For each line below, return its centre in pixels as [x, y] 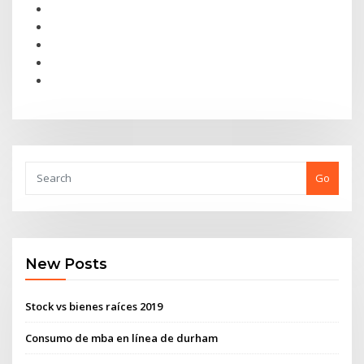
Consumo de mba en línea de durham [122, 338]
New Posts [67, 264]
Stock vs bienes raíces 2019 [94, 306]
